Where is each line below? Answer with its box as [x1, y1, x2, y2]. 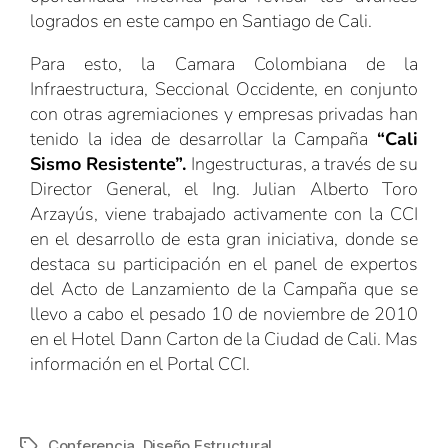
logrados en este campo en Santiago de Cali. [30, 8, 372, 33]
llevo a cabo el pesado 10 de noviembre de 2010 [30, 301, 418, 326]
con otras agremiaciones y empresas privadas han [30, 101, 418, 126]
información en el [30, 351, 167, 376]
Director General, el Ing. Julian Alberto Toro [30, 176, 418, 201]
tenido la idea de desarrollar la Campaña [30, 126, 377, 151]
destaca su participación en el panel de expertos [30, 251, 418, 276]
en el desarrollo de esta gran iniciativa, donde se [30, 226, 418, 251]
